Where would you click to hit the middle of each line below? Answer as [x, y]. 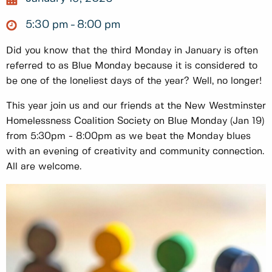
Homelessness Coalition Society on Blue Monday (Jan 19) [135, 121]
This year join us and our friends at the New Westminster [136, 106]
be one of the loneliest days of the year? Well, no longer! [134, 81]
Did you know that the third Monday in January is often [132, 51]
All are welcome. [44, 167]
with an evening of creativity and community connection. [135, 152]
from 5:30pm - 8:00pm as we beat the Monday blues [128, 137]
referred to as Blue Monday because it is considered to [132, 66]
